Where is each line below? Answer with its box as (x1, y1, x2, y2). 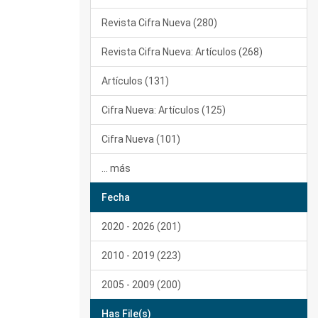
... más (102, 163, 131, 174)
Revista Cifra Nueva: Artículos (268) (102, 46, 263, 57)
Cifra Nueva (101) (102, 133, 180, 145)
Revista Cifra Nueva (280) (102, 17, 217, 28)
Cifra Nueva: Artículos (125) (102, 104, 226, 116)
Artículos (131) (102, 75, 169, 87)
